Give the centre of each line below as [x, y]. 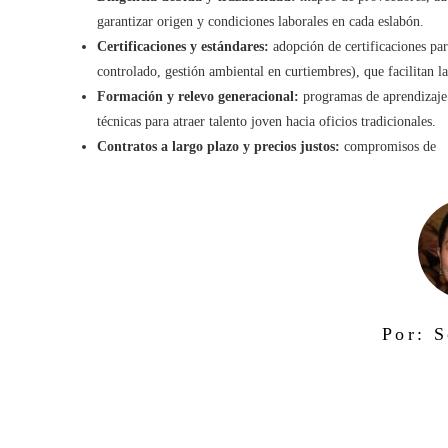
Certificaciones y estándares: [183, 46]
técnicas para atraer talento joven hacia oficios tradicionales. [266, 121]
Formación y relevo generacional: [198, 96]
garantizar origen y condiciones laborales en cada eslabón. [260, 21]
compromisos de [388, 146]
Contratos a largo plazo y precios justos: [218, 146]
